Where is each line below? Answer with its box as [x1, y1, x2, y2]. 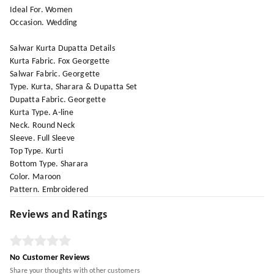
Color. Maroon [10, 172, 61, 182]
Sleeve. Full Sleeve [10, 134, 75, 143]
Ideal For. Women [10, 6, 73, 15]
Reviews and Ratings [10, 209, 108, 221]
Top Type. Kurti [10, 147, 64, 156]
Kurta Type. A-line [10, 108, 74, 117]
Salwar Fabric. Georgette [10, 70, 100, 79]
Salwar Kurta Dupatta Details [10, 44, 115, 53]
